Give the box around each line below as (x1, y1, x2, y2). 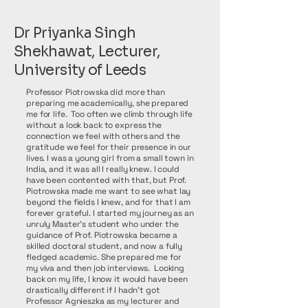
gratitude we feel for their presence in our (26, 142, 191, 153)
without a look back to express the (26, 120, 162, 131)
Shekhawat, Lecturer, (14, 43, 161, 60)
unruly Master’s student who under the (26, 219, 179, 230)
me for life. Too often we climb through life (26, 109, 192, 120)
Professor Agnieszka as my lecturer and (26, 296, 179, 307)
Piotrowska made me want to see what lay (26, 186, 191, 197)
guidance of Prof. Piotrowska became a (26, 230, 177, 241)
